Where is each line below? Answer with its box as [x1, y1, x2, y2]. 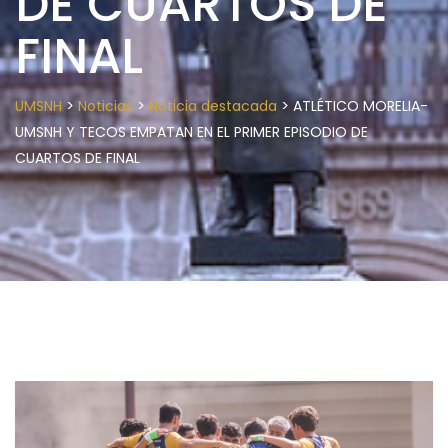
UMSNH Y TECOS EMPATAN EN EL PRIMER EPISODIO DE [15, 122, 368, 142]
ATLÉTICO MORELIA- [293, 96, 428, 116]
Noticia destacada [149, 96, 277, 116]
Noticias [78, 96, 133, 116]
